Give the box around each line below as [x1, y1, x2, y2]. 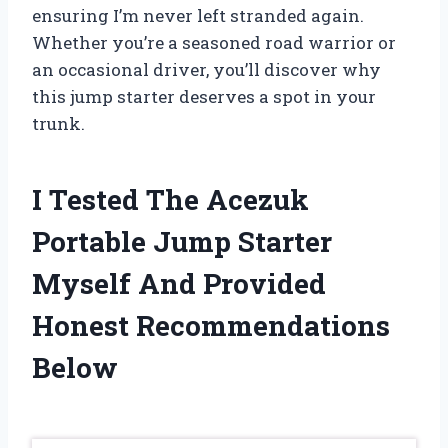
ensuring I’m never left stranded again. [32, 4, 364, 28]
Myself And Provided [32, 265, 326, 303]
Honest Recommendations [32, 307, 390, 345]
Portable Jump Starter [32, 223, 332, 261]
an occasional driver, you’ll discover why [32, 58, 381, 82]
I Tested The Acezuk [32, 181, 309, 219]
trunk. [32, 112, 85, 136]
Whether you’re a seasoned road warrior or [32, 31, 396, 55]
